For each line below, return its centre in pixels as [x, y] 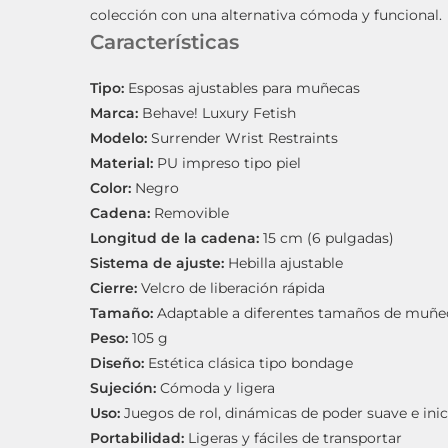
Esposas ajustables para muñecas [242, 88]
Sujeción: [123, 388]
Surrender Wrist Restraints [243, 138]
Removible [190, 213]
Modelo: [119, 138]
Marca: [114, 113]
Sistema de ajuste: [157, 263]
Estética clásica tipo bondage [249, 363]
